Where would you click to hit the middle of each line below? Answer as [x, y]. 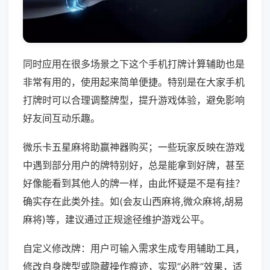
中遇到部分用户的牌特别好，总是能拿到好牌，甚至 [134, 165]
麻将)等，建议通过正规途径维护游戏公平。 [116, 220]
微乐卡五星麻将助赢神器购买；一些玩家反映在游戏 [134, 147]
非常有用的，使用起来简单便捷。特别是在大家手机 [134, 82]
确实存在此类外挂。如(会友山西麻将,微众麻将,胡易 [133, 202]
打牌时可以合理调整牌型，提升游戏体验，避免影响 [134, 100]
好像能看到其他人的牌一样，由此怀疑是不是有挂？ [134, 184]
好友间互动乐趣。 [61, 118]
